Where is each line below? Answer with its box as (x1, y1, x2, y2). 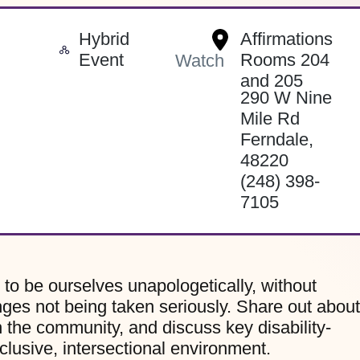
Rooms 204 (239, 50, 329, 71)
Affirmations (239, 29, 333, 50)
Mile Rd (239, 108, 300, 129)
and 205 (239, 71, 303, 92)
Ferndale (239, 129, 309, 150)
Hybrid (78, 29, 129, 50)
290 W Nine (239, 88, 332, 108)
